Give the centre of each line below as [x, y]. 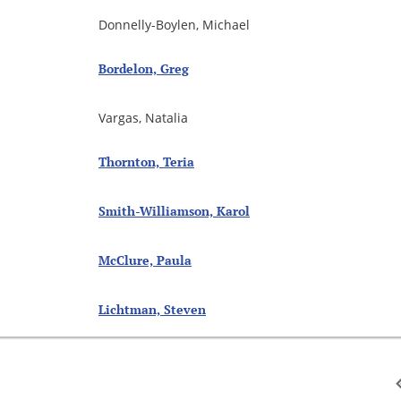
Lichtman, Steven [152, 310]
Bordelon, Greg [144, 69]
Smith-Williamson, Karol [174, 211]
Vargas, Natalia [143, 118]
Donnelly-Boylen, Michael [174, 25]
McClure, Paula [145, 260]
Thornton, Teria [146, 162]
